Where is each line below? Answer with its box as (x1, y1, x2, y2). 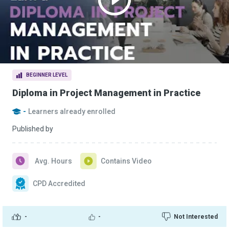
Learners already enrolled (28, 107, 116, 116)
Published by (12, 125, 53, 133)
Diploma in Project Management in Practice (12, 87, 200, 98)
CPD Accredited (33, 179, 85, 188)
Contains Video (101, 157, 152, 165)
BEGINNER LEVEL (26, 72, 67, 78)
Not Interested (174, 213, 218, 220)
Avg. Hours (35, 157, 72, 165)
